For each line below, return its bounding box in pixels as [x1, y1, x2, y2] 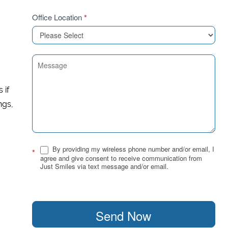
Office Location [32, 12, 84, 22]
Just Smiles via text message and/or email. [40, 161, 168, 171]
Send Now [96, 206, 152, 224]
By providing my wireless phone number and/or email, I [50, 144, 214, 154]
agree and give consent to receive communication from [40, 153, 202, 163]
